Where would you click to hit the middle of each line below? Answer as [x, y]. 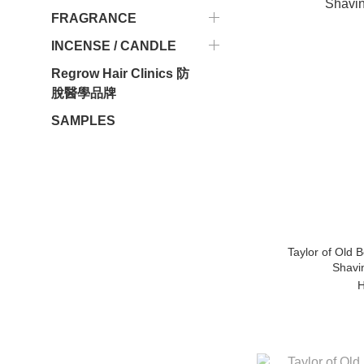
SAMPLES [83, 121]
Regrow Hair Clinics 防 [120, 74]
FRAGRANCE [94, 18]
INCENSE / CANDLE [114, 46]
